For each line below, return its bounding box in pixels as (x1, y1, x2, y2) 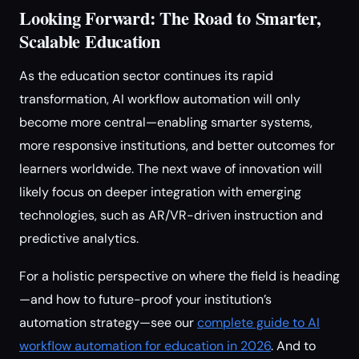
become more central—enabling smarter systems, (19, 114, 313, 131)
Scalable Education (19, 28, 160, 54)
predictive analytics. (19, 230, 139, 247)
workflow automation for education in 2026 (19, 337, 271, 354)
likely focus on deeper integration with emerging (19, 184, 301, 200)
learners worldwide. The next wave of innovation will (19, 160, 322, 177)
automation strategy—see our (19, 314, 197, 331)
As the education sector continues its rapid (19, 67, 273, 84)
